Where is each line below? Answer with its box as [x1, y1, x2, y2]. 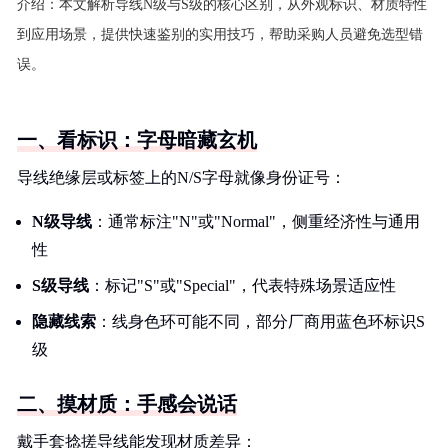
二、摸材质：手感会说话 [17, 393, 237, 415]
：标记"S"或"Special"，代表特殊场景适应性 [89, 277, 396, 294]
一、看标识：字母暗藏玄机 [17, 129, 257, 151]
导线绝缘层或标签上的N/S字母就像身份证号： [17, 169, 346, 186]
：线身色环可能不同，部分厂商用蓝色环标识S [96, 313, 425, 330]
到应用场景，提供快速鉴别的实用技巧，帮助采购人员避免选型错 [17, 27, 423, 42]
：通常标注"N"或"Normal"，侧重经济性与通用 [92, 213, 420, 230]
